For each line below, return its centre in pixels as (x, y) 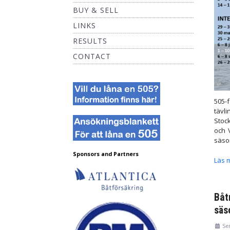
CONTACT (92, 56)
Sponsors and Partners (106, 154)
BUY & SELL (96, 10)
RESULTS (90, 41)
